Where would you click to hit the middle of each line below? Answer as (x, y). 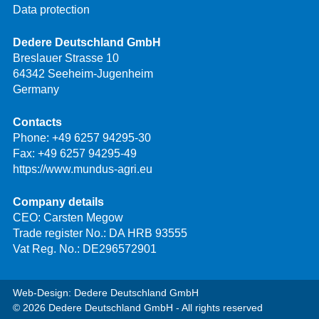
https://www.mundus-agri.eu (83, 169)
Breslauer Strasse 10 (66, 58)
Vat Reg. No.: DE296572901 (85, 249)
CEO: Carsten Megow (68, 217)
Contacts (37, 122)
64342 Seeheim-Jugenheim (83, 73)
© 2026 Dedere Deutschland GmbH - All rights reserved (138, 307)
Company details (58, 202)
